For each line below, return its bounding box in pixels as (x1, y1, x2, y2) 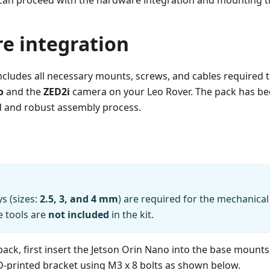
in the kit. (109, 208, 154, 222)
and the (4, 85, 43, 99)
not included (48, 208, 109, 222)
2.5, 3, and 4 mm (40, 192, 118, 206)
